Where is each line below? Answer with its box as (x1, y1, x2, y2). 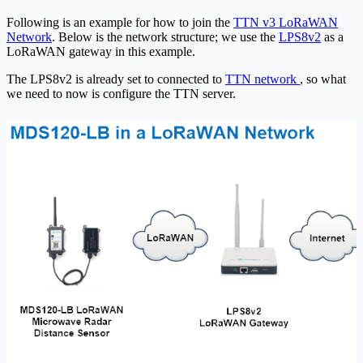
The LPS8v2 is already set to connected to (6, 72, 225, 87)
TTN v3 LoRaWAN (233, 15, 338, 30)
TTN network (225, 72, 300, 87)
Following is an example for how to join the (6, 15, 233, 30)
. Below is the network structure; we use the (52, 30, 279, 45)
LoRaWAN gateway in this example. (6, 45, 195, 59)
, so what (300, 72, 346, 87)
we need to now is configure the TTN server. (6, 87, 236, 101)
